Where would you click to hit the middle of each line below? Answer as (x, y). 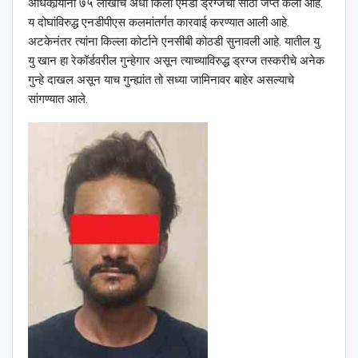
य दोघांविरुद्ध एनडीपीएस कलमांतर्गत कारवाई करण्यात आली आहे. (159, 23)
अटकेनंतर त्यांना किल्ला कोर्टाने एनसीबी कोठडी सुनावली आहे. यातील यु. (175, 42)
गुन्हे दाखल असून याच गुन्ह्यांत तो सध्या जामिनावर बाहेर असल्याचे (161, 80)
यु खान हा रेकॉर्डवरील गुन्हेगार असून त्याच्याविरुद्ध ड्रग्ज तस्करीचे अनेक (176, 61)
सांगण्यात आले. (58, 99)
